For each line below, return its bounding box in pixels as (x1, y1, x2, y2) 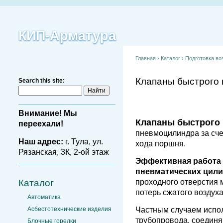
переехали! (18, 119, 63, 128)
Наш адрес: (18, 137, 63, 146)
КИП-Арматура (18, 28, 116, 43)
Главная (135, 55, 156, 61)
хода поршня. (135, 139, 186, 148)
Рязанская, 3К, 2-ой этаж (18, 147, 109, 156)
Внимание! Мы (18, 109, 77, 118)
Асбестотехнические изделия (27, 206, 111, 213)
